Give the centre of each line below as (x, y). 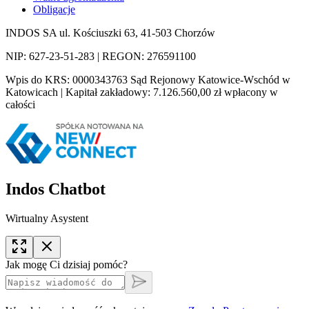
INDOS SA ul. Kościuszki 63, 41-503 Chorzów (110, 33)
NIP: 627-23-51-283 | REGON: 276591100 (101, 57)
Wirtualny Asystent (47, 219)
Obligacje (54, 10)
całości (20, 105)
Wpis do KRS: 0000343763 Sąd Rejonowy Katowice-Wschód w (148, 80)
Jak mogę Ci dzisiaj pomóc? (67, 265)
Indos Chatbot (56, 189)
